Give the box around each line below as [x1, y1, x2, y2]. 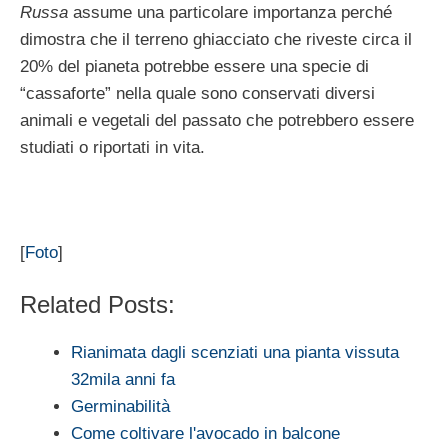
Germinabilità [71, 397, 170, 417]
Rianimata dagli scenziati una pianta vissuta [71, 343, 399, 363]
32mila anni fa [71, 370, 175, 390]
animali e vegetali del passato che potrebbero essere [20, 110, 414, 130]
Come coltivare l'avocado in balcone [71, 424, 340, 444]
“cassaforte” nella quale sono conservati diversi [20, 83, 375, 103]
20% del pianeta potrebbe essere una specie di [20, 56, 369, 76]
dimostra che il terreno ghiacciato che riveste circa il [20, 29, 412, 49]
